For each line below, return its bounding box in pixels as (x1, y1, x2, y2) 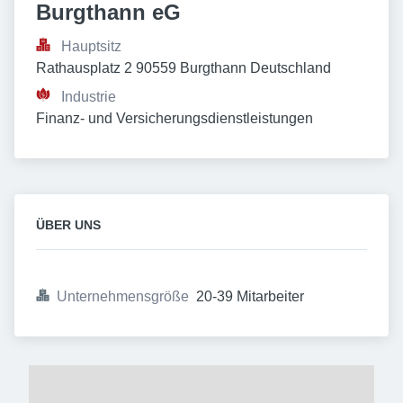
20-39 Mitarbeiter (196, 289, 304, 304)
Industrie (61, 89, 116, 104)
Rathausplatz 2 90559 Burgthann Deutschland (36, 60, 331, 76)
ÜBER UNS (36, 218, 101, 232)
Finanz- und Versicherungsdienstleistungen (36, 111, 313, 126)
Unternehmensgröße (57, 289, 189, 304)
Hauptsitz (61, 39, 121, 54)
